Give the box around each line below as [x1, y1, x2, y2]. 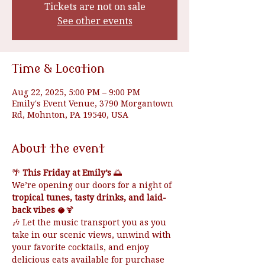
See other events [57, 14, 132, 27]
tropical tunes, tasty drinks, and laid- [12, 192, 166, 203]
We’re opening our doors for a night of [12, 179, 174, 190]
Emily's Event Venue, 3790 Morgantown [12, 98, 173, 109]
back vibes [12, 204, 55, 215]
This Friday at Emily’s [22, 167, 111, 178]
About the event [12, 142, 105, 156]
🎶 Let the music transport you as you [12, 216, 169, 228]
